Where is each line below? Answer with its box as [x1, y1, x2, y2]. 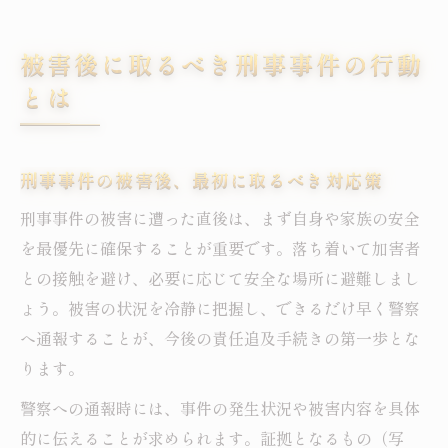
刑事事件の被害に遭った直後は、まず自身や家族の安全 [20, 206, 420, 231]
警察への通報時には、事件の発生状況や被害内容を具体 [20, 396, 420, 421]
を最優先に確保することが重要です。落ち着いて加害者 [20, 236, 420, 261]
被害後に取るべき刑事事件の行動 [20, 46, 424, 82]
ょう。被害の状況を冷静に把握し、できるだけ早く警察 [20, 296, 420, 321]
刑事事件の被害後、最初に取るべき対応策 [20, 167, 383, 193]
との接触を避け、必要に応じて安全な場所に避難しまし [20, 266, 420, 291]
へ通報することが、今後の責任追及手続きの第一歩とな [20, 326, 420, 351]
